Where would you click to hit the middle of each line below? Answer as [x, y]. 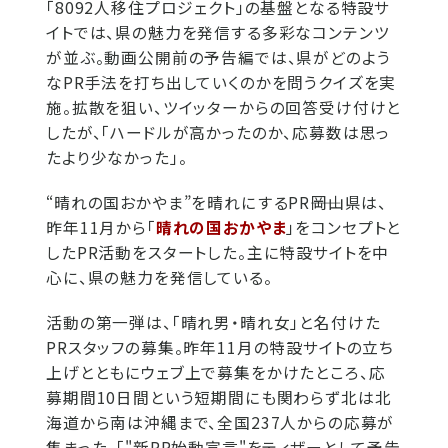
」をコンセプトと [344, 227]
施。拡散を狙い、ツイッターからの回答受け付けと [224, 107]
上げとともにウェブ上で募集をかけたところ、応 [216, 372]
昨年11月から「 [101, 227]
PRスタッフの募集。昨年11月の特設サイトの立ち [220, 347]
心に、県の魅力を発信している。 [159, 277]
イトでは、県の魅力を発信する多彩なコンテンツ [218, 32]
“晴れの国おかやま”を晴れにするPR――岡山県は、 [217, 202]
